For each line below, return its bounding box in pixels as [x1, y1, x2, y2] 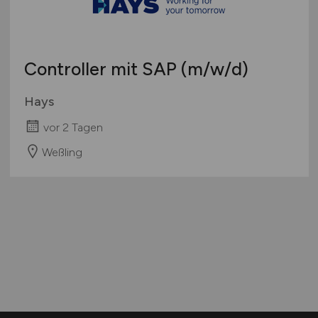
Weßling [41, 145, 82, 159]
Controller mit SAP [23, 58, 181, 80]
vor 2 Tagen [43, 120, 103, 134]
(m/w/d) [180, 58, 248, 80]
